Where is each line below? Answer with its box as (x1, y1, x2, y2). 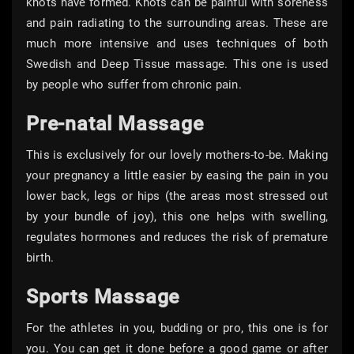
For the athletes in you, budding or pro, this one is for (26, 321, 328, 336)
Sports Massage (26, 285, 180, 309)
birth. (26, 250, 55, 265)
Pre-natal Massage (26, 112, 204, 136)
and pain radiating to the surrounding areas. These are (26, 16, 328, 31)
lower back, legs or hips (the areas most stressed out (26, 189, 328, 204)
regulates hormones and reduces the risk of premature (26, 230, 328, 245)
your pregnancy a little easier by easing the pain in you (26, 168, 328, 183)
